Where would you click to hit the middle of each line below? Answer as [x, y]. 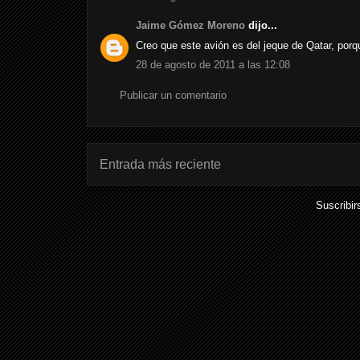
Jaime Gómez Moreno [190, 26]
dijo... [261, 26]
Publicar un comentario [173, 95]
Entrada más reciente [160, 165]
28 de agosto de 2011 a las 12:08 [213, 65]
